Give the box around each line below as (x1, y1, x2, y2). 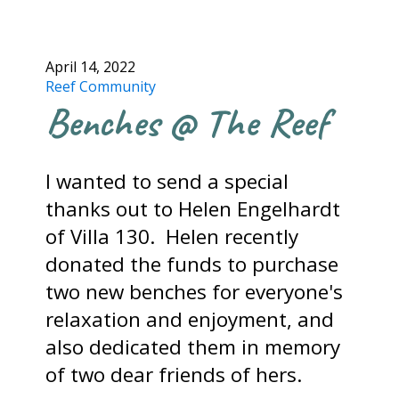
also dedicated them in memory (45, 333, 341, 362)
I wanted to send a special (45, 167, 289, 196)
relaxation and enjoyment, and (45, 305, 335, 334)
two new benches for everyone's (45, 278, 344, 306)
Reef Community (45, 77, 157, 96)
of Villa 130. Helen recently (45, 223, 299, 251)
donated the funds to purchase (45, 250, 339, 279)
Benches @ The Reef (45, 97, 329, 147)
